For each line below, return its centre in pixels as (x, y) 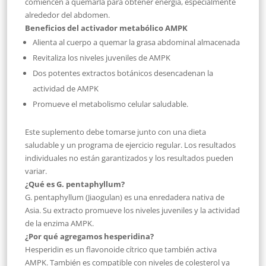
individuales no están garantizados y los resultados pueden (129, 158)
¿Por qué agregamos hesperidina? (90, 236)
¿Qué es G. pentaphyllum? (75, 184)
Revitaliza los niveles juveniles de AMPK (102, 57)
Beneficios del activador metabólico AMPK (107, 28)
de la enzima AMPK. (60, 223)
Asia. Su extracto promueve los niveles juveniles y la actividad (133, 210)
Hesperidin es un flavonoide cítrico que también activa (121, 249)
